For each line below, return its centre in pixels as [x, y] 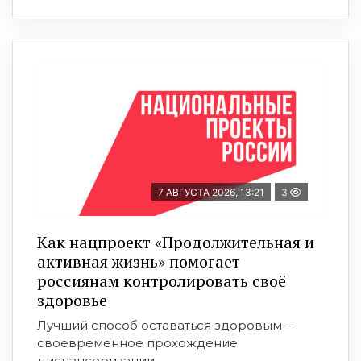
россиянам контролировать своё [162, 281]
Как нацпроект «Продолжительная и [176, 243]
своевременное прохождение [137, 343]
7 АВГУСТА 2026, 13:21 [211, 193]
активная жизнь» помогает [139, 262]
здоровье [72, 301]
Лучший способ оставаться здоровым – [164, 326]
